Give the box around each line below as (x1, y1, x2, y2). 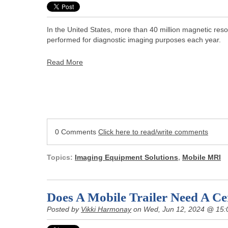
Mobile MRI (182, 153, 221, 161)
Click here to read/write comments (98, 127, 208, 136)
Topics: (47, 153, 75, 161)
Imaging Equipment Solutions (75, 153, 178, 161)
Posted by (47, 205, 81, 213)
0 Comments (55, 127, 98, 136)
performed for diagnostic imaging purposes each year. (47, 36, 221, 44)
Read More (47, 58, 83, 67)
